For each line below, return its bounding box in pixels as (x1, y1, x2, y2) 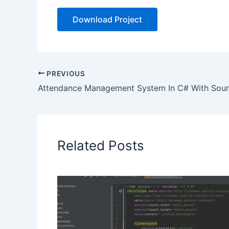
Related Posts (57, 138, 144, 154)
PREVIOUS (44, 69, 85, 78)
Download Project (73, 14, 142, 25)
